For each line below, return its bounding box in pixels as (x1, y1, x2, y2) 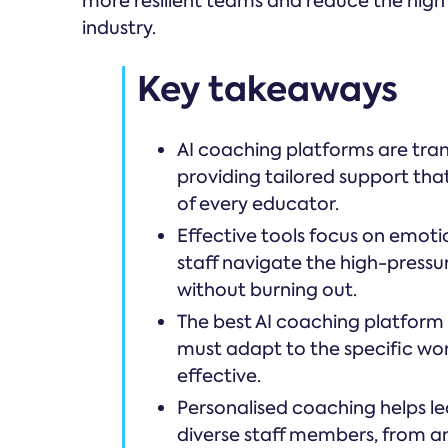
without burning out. (177, 278, 357, 302)
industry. (82, 16, 156, 40)
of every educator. (177, 192, 339, 216)
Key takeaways (137, 65, 398, 113)
